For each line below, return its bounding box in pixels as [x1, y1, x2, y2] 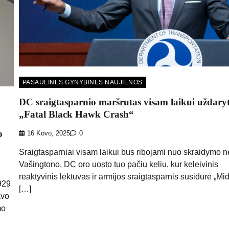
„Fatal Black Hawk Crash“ [18, 109, 134, 120]
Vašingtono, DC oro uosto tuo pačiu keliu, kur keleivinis [18, 159, 218, 169]
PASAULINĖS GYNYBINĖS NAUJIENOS [22, 79, 143, 86]
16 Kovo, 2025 [27, 129, 70, 137]
